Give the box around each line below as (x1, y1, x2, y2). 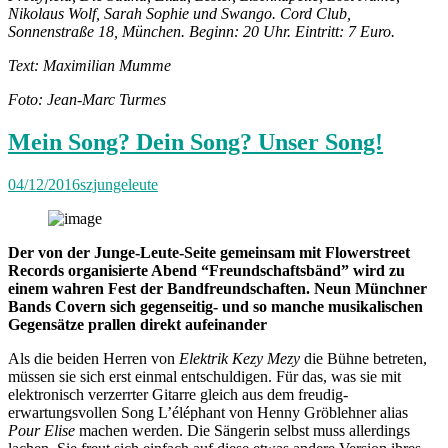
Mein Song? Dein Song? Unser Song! (8, 128, 383, 155)
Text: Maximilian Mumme (8, 57, 171, 75)
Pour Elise (8, 421, 75, 439)
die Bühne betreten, (300, 349, 427, 367)
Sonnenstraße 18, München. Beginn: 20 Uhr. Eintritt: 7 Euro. (8, 23, 395, 41)
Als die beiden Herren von (8, 349, 179, 367)
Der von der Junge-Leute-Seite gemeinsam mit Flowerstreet (8, 243, 410, 261)
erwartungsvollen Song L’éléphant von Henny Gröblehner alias (8, 403, 408, 421)
